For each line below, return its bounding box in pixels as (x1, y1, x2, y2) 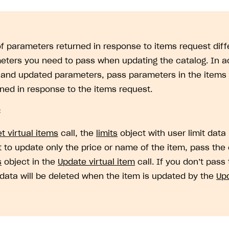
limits (96, 130, 118, 138)
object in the (2, 158, 58, 166)
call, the (58, 130, 96, 138)
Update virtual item (58, 158, 135, 166)
